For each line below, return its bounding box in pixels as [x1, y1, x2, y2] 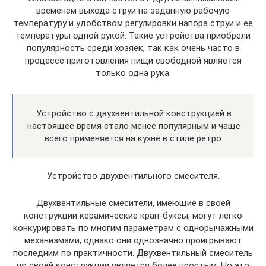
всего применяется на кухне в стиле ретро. [44, 133, 223, 144]
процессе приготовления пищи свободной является [24, 55, 242, 66]
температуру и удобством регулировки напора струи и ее [13, 18, 253, 28]
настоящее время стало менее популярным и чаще [27, 121, 240, 131]
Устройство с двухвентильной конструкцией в [36, 108, 232, 119]
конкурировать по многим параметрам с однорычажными [12, 223, 254, 233]
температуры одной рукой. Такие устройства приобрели [15, 30, 251, 41]
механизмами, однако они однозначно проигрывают [24, 235, 242, 246]
